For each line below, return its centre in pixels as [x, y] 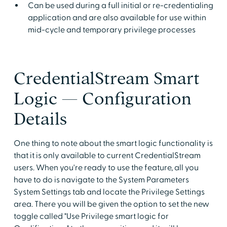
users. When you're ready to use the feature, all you [106, 167]
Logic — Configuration [102, 98]
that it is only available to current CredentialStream [107, 155]
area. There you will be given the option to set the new [111, 204]
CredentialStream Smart [106, 78]
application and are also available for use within [117, 17]
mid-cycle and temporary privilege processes [111, 30]
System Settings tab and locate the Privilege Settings [109, 192]
